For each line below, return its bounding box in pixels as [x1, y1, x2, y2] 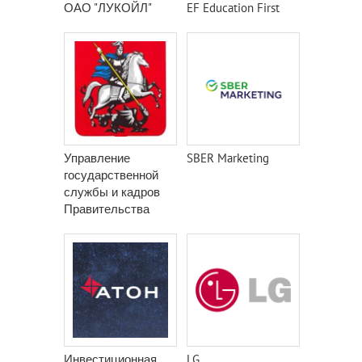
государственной [64, 167, 158, 183]
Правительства [64, 201, 149, 217]
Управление [64, 150, 130, 166]
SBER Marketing [187, 150, 269, 166]
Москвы [64, 218, 108, 234]
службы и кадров [64, 184, 160, 200]
